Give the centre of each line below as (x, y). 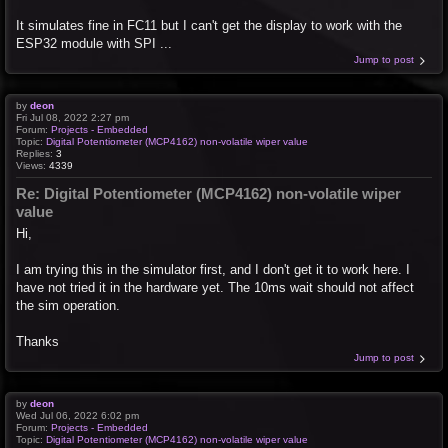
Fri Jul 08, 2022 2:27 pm (72, 117)
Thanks (37, 342)
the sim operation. (68, 306)
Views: (32, 165)
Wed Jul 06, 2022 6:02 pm (77, 416)
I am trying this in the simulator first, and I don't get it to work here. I (213, 270)
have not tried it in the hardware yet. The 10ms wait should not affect (215, 288)
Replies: (36, 153)
